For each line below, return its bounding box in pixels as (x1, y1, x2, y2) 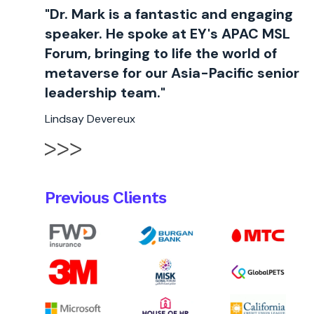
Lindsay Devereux (45, 111, 135, 126)
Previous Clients (45, 188, 166, 207)
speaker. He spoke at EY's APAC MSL (45, 25, 290, 43)
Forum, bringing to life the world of (45, 44, 277, 62)
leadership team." (45, 83, 165, 102)
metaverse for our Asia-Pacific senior (45, 64, 299, 82)
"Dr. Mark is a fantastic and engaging (45, 5, 293, 23)
